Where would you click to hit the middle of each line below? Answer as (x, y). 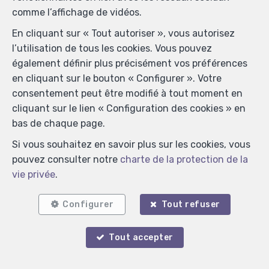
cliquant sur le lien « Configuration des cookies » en (129, 108)
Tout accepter (141, 237)
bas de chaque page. (59, 123)
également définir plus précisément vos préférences (130, 63)
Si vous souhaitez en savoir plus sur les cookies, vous (131, 144)
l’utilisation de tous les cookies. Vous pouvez (112, 48)
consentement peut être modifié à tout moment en (127, 93)
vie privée (34, 174)
